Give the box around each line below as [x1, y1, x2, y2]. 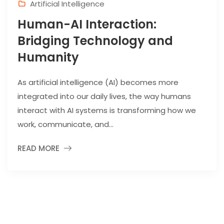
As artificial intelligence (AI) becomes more [17, 76, 178, 87]
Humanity [17, 48, 79, 65]
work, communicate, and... [17, 118, 113, 129]
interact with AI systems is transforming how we [17, 104, 196, 115]
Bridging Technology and [17, 32, 173, 49]
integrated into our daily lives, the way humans [17, 90, 191, 101]
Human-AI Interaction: [17, 15, 156, 32]
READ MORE [17, 142, 59, 153]
